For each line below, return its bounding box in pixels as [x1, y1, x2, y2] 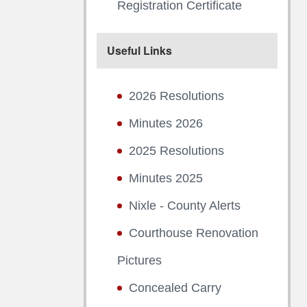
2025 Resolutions [129, 144, 224, 158]
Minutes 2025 [129, 171, 203, 185]
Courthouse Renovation [129, 226, 258, 240]
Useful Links [107, 42, 172, 58]
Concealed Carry [129, 281, 221, 295]
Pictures [117, 254, 162, 267]
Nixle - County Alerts [129, 199, 241, 212]
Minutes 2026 [129, 116, 203, 130]
